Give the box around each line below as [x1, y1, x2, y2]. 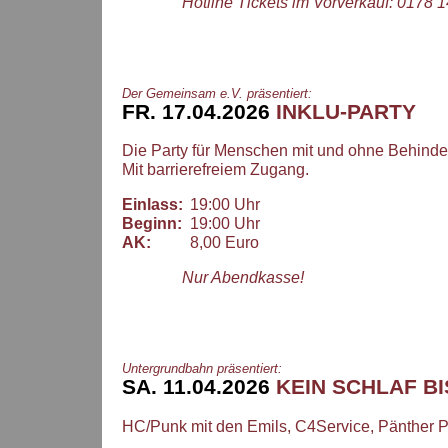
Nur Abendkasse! [182, 269, 304, 287]
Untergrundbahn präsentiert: [122, 361, 282, 377]
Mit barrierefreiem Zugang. [122, 161, 309, 179]
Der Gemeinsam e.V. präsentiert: [122, 85, 312, 101]
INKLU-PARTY [270, 99, 416, 124]
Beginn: [122, 215, 182, 233]
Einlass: [122, 196, 183, 214]
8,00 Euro [182, 234, 259, 252]
